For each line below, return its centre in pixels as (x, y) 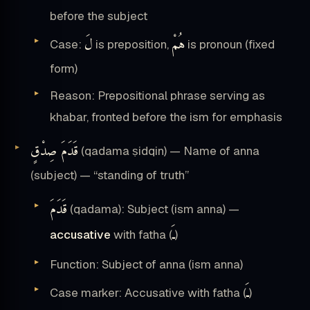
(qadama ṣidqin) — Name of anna (169, 151)
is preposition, (132, 45)
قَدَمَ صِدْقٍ (54, 152)
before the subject (99, 16)
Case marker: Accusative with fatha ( (148, 293)
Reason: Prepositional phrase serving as (157, 96)
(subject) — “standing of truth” (110, 175)
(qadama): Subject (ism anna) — (153, 209)
